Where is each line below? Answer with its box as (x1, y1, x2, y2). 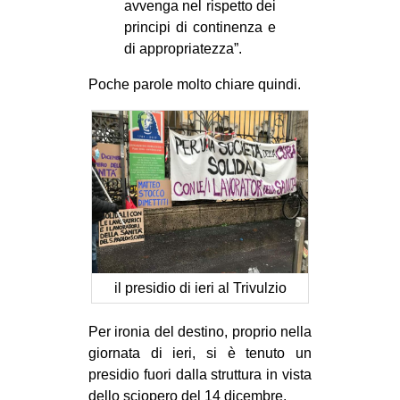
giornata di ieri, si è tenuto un (88, 345, 312, 361)
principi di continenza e (124, 19, 276, 35)
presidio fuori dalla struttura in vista (88, 366, 312, 382)
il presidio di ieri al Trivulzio (113, 279, 287, 296)
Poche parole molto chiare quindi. (88, 76, 301, 92)
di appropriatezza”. (124, 40, 242, 56)
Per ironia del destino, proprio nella (88, 323, 312, 339)
